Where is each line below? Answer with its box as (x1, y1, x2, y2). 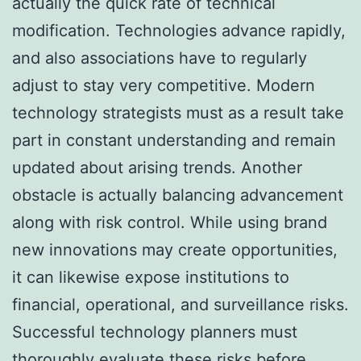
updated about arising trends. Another (12, 157, 302, 177)
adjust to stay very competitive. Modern (12, 75, 315, 95)
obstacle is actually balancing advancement (12, 185, 343, 205)
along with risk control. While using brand (12, 212, 327, 232)
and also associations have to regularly (12, 48, 307, 68)
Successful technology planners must (12, 322, 297, 342)
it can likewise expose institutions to (12, 267, 289, 287)
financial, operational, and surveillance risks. (12, 294, 349, 314)
